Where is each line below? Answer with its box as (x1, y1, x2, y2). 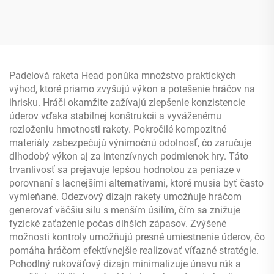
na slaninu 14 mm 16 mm (13, 9, 124, 21)
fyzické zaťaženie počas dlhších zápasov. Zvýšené (9, 217, 226, 229)
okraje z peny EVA (29, 23, 108, 35)
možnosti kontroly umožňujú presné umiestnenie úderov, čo (9, 231, 265, 243)
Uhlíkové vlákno (33, 36, 104, 48)
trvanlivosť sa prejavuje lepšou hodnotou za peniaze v (9, 163, 241, 176)
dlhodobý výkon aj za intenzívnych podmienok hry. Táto (9, 150, 248, 162)
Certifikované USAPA (21, 50, 116, 62)
